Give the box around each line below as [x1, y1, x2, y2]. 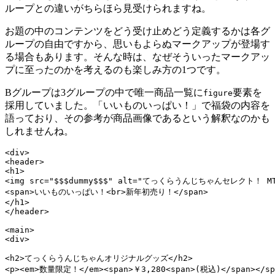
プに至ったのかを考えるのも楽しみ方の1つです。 [5, 64, 226, 75]
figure [203, 88, 233, 98]
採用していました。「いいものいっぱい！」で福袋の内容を [5, 99, 270, 110]
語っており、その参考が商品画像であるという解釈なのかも [5, 112, 270, 123]
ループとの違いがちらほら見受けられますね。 [5, 2, 211, 14]
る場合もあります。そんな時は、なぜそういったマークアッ [5, 51, 270, 62]
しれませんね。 [5, 125, 74, 136]
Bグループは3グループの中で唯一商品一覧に [5, 87, 203, 98]
